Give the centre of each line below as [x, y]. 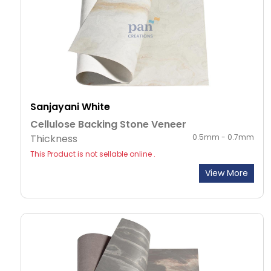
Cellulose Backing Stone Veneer [108, 125]
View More [227, 173]
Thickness [54, 139]
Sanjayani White [70, 107]
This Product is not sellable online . [93, 154]
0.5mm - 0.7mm [223, 137]
